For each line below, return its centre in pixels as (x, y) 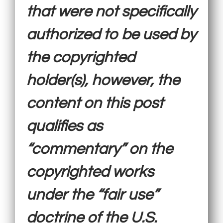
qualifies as (65, 126)
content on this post (95, 103)
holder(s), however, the (103, 80)
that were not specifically (111, 12)
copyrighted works (90, 172)
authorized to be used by (111, 35)
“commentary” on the (100, 149)
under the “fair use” (93, 195)
